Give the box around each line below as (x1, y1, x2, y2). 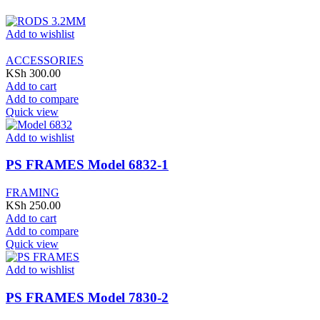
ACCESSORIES (6, 54, 84, 66)
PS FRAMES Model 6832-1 (6, 157, 169, 173)
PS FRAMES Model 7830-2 (6, 289, 169, 305)
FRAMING (6, 186, 59, 199)
